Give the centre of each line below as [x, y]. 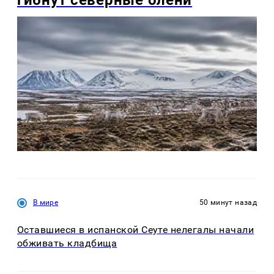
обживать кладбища [67, 243]
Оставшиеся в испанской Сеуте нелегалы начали [136, 230]
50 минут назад [228, 203]
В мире [46, 203]
